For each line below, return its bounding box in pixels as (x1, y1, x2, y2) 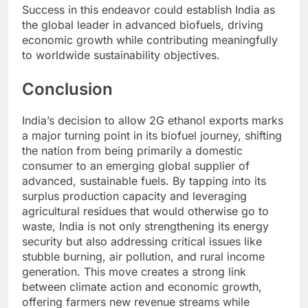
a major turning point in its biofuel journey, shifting (22, 129, 282, 143)
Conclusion (22, 79, 113, 100)
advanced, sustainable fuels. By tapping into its (22, 174, 266, 188)
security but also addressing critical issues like (22, 234, 262, 249)
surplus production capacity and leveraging (22, 189, 247, 203)
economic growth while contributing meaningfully (22, 33, 278, 47)
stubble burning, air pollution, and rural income (22, 250, 265, 264)
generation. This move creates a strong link (22, 265, 246, 279)
